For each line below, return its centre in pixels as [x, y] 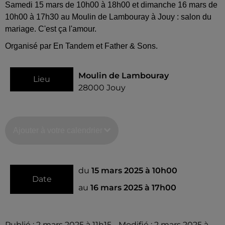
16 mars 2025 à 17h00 [133, 187]
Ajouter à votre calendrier [58, 130]
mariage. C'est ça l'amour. [51, 29]
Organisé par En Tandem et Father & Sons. [81, 46]
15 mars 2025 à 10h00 [134, 170]
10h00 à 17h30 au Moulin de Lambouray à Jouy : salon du [108, 17]
